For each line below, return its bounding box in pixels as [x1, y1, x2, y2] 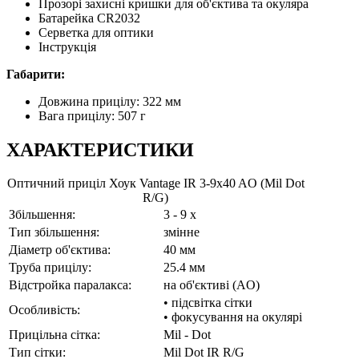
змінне [163, 225, 200, 240]
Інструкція [38, 39, 96, 54]
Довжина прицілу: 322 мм [38, 94, 181, 108]
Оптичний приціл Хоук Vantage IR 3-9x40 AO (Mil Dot [6, 176, 305, 191]
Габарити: [6, 67, 65, 81]
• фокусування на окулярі [163, 310, 302, 325]
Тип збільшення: [9, 225, 99, 240]
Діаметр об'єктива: [9, 243, 111, 257]
